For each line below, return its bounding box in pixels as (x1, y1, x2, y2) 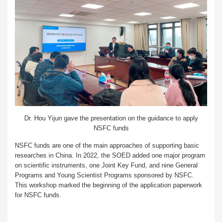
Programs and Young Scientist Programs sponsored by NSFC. (15, 171, 194, 179)
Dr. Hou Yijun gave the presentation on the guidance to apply (24, 114, 198, 122)
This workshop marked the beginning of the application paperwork (15, 181, 202, 189)
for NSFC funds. (15, 191, 61, 199)
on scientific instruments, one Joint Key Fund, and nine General (15, 161, 198, 169)
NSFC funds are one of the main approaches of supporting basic (15, 141, 199, 149)
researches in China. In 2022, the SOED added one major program (15, 151, 205, 159)
